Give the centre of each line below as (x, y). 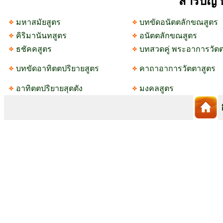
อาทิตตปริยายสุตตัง (49, 88)
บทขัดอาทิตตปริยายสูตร (57, 68)
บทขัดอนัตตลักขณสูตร (178, 22)
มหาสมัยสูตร (38, 22)
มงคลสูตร (156, 88)
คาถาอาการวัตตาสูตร (177, 68)
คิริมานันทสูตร (41, 36)
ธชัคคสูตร (34, 49)
